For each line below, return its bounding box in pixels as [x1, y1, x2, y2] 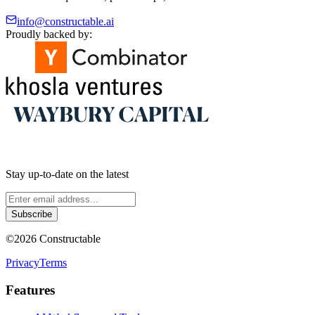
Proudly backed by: [6, 28, 92, 41]
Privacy [6, 257, 39, 269]
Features [6, 282, 55, 297]
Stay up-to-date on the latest [6, 168, 129, 181]
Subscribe [11, 209, 52, 220]
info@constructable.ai [17, 15, 114, 28]
